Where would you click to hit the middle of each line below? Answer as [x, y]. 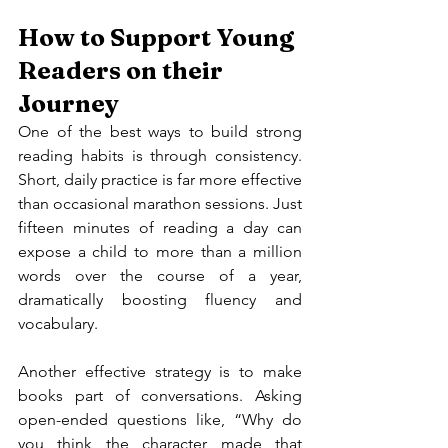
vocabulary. [58, 323]
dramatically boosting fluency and [160, 299]
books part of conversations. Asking [160, 395]
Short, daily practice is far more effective [160, 179]
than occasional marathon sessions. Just [160, 203]
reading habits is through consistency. [160, 155]
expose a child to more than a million [160, 251]
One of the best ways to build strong [160, 131]
